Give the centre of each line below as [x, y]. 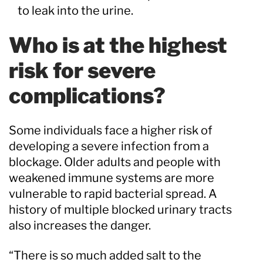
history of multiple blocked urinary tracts [120, 209]
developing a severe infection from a [109, 146]
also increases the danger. [80, 225]
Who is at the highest [118, 45]
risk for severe [82, 70]
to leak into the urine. [75, 10]
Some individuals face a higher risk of [111, 130]
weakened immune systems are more [112, 178]
